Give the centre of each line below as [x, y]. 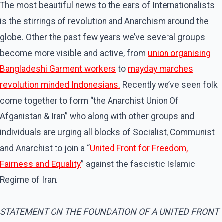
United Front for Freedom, [139, 148]
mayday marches [161, 69]
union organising [179, 53]
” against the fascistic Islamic [138, 164]
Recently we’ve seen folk [169, 85]
